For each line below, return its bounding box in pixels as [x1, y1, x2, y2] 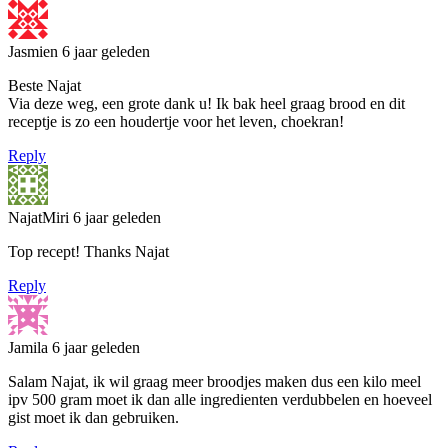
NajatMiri [8, 208, 73, 226]
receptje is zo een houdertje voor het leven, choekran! [8, 112, 344, 130]
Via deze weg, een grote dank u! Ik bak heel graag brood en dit [8, 94, 405, 112]
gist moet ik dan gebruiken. [8, 408, 179, 426]
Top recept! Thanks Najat [8, 242, 169, 260]
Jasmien [8, 42, 62, 60]
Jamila [8, 338, 52, 356]
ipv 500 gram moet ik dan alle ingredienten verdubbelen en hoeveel [8, 390, 432, 408]
